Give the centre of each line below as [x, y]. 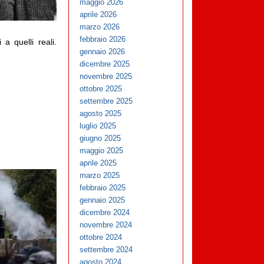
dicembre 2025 [105, 64]
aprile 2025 [98, 163]
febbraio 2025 [103, 188]
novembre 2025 [106, 77]
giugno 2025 [100, 138]
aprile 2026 [98, 15]
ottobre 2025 [101, 89]
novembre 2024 [106, 225]
